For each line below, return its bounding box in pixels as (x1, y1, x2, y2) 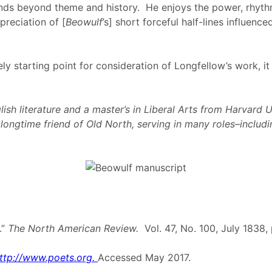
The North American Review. (8, 222, 144, 234)
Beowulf (66, 16, 103, 28)
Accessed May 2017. (98, 251, 191, 263)
